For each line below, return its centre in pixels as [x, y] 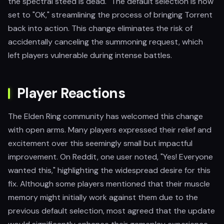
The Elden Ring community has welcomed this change [105, 116]
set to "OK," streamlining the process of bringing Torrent [110, 15]
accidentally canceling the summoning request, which [105, 42]
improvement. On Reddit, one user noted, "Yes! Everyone [110, 157]
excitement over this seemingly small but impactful [100, 143]
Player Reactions [71, 93]
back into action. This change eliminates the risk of [100, 28]
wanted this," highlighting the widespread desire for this [109, 170]
